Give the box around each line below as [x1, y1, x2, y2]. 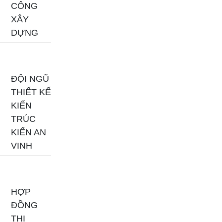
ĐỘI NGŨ [11, 74, 49, 84]
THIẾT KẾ [11, 87, 51, 98]
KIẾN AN [11, 127, 46, 138]
